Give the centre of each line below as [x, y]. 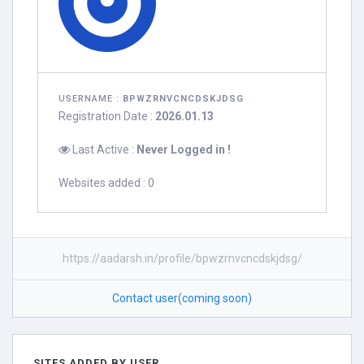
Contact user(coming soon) [182, 298]
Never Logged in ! [184, 149]
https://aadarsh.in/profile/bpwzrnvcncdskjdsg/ [182, 258]
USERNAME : [91, 99]
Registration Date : [107, 116]
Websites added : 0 [106, 183]
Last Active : [103, 149]
